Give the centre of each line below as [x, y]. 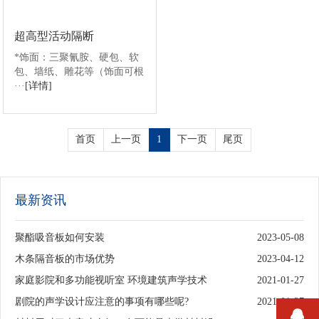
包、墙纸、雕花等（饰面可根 [79, 73]
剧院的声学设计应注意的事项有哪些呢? [102, 302]
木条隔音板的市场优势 [65, 259]
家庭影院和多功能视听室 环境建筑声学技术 [111, 281]
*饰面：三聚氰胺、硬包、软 [77, 58]
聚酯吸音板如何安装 [60, 238]
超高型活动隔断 [54, 37]
